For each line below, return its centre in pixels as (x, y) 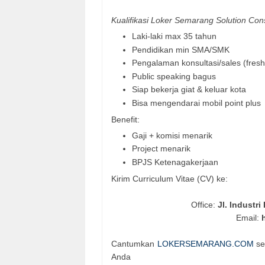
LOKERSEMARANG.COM (205, 243)
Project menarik (161, 149)
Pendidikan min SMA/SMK (182, 49)
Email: (248, 217)
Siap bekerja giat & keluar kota (189, 90)
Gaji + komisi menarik (172, 135)
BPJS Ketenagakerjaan (175, 162)
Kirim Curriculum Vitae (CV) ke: (169, 178)
